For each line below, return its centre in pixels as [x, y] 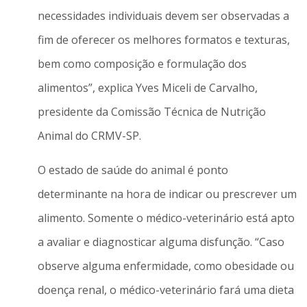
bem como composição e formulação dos [142, 64]
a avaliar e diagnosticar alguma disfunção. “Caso [161, 242]
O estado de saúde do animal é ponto [133, 170]
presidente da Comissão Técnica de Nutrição [151, 112]
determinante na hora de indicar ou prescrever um [167, 194]
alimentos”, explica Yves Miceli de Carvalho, [147, 88]
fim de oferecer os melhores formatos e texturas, [163, 40]
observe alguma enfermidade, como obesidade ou [165, 266]
